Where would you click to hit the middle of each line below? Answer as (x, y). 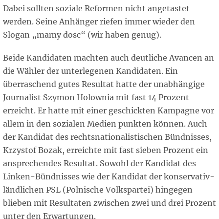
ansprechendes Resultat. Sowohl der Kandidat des (99, 164)
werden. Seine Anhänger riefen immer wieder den (99, 22)
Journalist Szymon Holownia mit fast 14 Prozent (96, 98)
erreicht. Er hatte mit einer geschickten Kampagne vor (109, 111)
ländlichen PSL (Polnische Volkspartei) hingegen (98, 190)
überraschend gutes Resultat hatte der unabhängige (104, 84)
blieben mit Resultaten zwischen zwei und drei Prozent (109, 203)
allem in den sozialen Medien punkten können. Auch (105, 124)
